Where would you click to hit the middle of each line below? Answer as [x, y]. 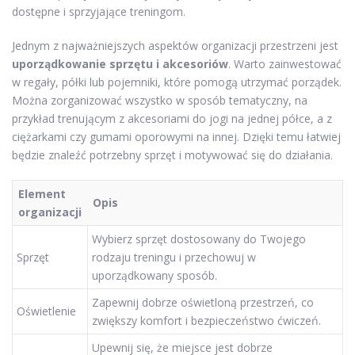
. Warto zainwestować [285, 63]
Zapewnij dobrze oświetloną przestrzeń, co [203, 302]
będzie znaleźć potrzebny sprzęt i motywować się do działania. [172, 155]
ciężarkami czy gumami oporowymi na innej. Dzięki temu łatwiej [176, 136]
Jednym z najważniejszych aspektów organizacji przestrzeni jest [175, 45]
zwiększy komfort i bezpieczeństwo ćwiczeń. [206, 320]
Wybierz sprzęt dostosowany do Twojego [199, 239]
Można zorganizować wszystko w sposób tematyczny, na [160, 100]
